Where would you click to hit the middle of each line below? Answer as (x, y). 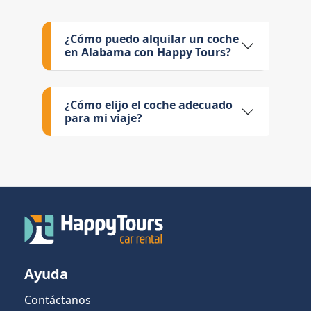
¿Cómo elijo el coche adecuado (149, 105)
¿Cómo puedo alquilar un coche (152, 39)
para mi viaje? (104, 118)
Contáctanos (58, 300)
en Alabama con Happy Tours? (148, 52)
